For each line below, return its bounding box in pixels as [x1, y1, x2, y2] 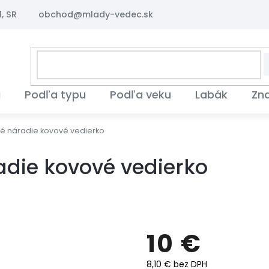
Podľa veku [110, 87, 171, 102]
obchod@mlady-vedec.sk [38, 8, 153, 20]
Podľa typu [25, 87, 86, 102]
